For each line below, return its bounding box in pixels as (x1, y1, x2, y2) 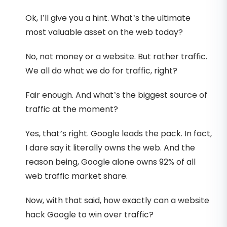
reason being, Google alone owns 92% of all (25, 156, 196, 168)
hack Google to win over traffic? (25, 208, 154, 220)
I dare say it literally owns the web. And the (25, 141, 195, 154)
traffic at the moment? (25, 103, 118, 115)
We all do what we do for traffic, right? (25, 64, 177, 77)
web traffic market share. (25, 170, 128, 182)
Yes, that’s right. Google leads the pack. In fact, (25, 127, 212, 139)
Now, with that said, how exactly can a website (25, 194, 209, 206)
